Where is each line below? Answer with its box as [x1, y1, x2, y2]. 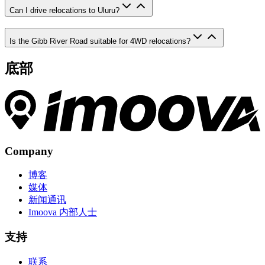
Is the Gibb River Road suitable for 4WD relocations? [9, 37, 190, 46]
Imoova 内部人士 [28, 206, 97, 217]
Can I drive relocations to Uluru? [9, 6, 119, 15]
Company [5, 145, 53, 157]
